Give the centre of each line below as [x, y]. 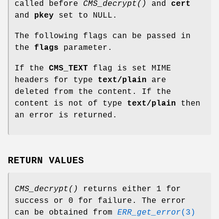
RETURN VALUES [46, 161]
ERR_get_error [149, 213]
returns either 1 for [130, 189]
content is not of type [71, 104]
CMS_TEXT [68, 69]
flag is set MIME [130, 69]
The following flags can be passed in [103, 36]
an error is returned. [66, 116]
